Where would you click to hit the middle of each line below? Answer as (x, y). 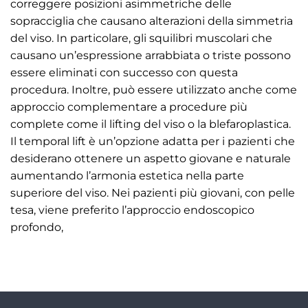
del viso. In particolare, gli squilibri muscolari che (141, 38)
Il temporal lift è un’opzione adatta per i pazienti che (153, 142)
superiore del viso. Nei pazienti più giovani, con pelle (153, 193)
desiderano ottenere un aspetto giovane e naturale (151, 159)
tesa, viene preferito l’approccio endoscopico (132, 210)
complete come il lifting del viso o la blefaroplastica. (151, 124)
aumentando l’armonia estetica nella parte (127, 176)
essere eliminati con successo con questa (124, 73)
